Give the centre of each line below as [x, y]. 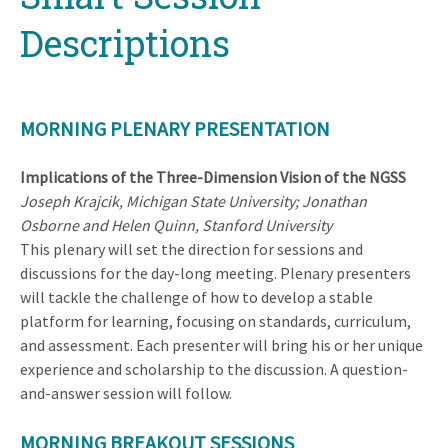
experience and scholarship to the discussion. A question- [214, 368]
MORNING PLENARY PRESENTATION [175, 128]
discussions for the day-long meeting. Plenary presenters [215, 272]
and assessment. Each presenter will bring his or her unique [221, 344]
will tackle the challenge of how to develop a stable [196, 296]
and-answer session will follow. [126, 392]
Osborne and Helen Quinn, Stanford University [176, 224]
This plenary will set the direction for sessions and [191, 248]
